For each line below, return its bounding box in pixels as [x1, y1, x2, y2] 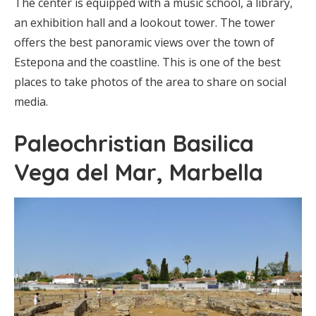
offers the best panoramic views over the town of [14, 35, 274, 51]
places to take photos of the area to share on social [14, 74, 286, 90]
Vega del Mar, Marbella [14, 158, 263, 187]
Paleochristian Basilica [14, 129, 254, 158]
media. [14, 94, 48, 110]
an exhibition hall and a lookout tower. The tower [14, 15, 275, 31]
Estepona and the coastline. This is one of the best [14, 54, 281, 71]
